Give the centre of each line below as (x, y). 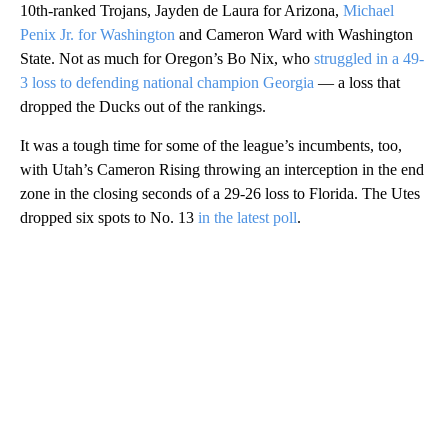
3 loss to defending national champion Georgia (167, 83)
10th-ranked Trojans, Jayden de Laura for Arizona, (181, 11)
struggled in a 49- (369, 59)
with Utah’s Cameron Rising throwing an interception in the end (222, 170)
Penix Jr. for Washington (97, 35)
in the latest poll (247, 218)
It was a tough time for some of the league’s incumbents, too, (211, 146)
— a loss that (357, 83)
